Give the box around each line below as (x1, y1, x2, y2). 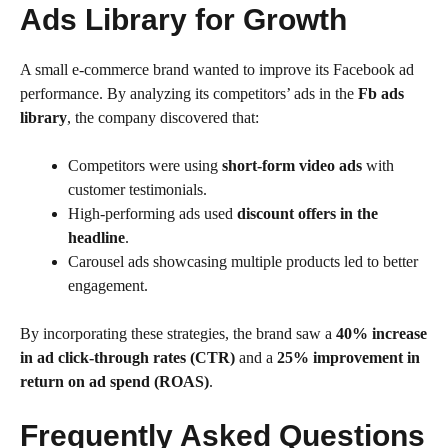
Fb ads (358, 84, 404, 102)
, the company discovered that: (67, 108, 259, 126)
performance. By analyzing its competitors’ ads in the (20, 84, 358, 102)
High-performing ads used (68, 204, 237, 222)
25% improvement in (277, 348, 420, 366)
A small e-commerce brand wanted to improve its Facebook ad (20, 60, 414, 78)
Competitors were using (68, 156, 222, 174)
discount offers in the (237, 204, 378, 222)
